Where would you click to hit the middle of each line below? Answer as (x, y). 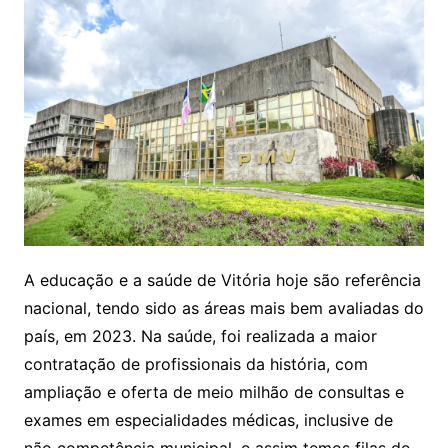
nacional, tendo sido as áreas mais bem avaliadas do (223, 307)
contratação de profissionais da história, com (195, 363)
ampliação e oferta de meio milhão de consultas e (213, 391)
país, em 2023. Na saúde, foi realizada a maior (200, 335)
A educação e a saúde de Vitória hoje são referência (222, 279)
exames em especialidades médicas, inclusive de (208, 419)
